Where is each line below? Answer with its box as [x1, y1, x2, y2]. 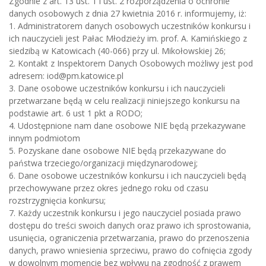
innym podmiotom [9, 132, 80, 144]
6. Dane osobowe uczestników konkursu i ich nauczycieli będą [9, 169, 246, 181]
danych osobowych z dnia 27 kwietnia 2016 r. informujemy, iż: [9, 7, 246, 19]
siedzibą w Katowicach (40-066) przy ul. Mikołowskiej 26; [9, 45, 226, 56]
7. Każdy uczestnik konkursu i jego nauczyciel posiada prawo [9, 207, 241, 218]
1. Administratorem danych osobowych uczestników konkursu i [9, 20, 251, 31]
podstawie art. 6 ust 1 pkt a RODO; [9, 107, 142, 119]
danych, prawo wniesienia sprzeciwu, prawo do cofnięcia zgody [9, 244, 252, 256]
